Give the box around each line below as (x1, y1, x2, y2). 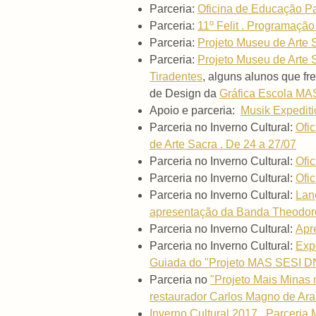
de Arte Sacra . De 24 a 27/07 (150, 138, 296, 151)
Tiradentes (150, 71, 202, 83)
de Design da (150, 87, 219, 100)
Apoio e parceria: (150, 104, 241, 117)
